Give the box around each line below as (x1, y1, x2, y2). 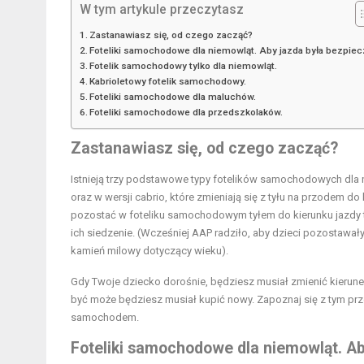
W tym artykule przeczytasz (80, 2, 244, 17)
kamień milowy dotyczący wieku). (71, 245, 228, 258)
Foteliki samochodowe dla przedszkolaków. (89, 106, 284, 119)
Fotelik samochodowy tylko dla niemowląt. (89, 60, 278, 72)
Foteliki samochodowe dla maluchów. (89, 91, 257, 103)
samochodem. (71, 311, 139, 324)
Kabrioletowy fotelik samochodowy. (89, 76, 247, 88)
